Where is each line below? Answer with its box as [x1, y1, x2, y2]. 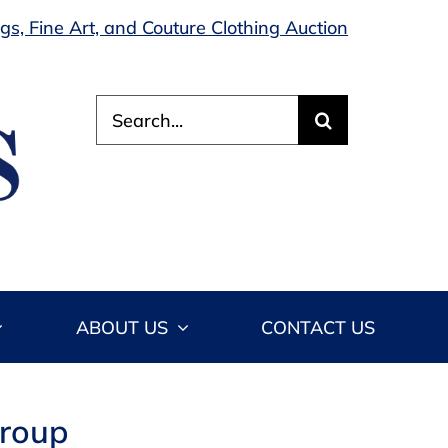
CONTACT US [261, 315, 376, 339]
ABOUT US [75, 315, 168, 339]
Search [95, 95, 155, 118]
